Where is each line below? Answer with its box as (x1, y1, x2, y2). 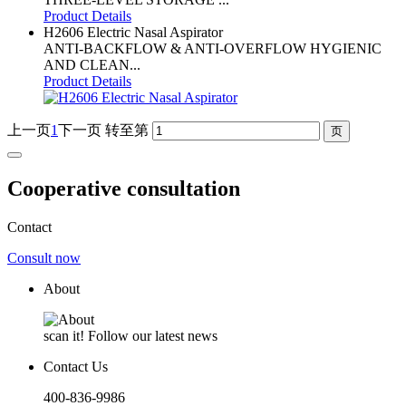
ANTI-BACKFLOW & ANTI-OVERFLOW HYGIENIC (43, 40, 382, 56)
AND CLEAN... (43, 56, 140, 72)
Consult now (7, 249, 81, 266)
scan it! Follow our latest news (43, 327, 217, 343)
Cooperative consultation (7, 176, 240, 200)
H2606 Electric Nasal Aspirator (43, 24, 223, 40)
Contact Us (43, 358, 108, 374)
